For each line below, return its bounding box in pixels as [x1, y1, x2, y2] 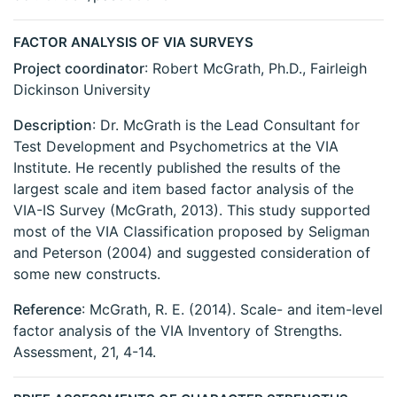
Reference [13, 300, 82, 319]
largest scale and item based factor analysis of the [13, 180, 354, 198]
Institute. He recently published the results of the [13, 159, 340, 177]
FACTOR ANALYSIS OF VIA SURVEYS [13, 34, 253, 51]
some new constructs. [13, 265, 160, 284]
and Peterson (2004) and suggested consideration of [13, 244, 370, 262]
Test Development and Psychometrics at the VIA [13, 137, 339, 156]
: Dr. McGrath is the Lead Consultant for [92, 116, 360, 135]
